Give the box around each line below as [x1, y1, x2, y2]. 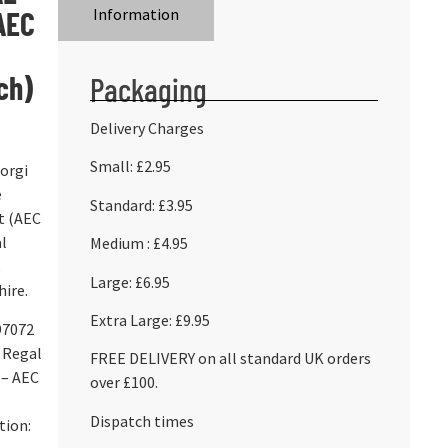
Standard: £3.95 [89, 194, 193, 215]
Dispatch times [89, 410, 194, 431]
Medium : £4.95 [89, 233, 188, 254]
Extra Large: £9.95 [89, 309, 210, 330]
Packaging [89, 70, 207, 108]
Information [92, 4, 179, 24]
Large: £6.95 [89, 271, 170, 292]
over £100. [89, 372, 158, 393]
